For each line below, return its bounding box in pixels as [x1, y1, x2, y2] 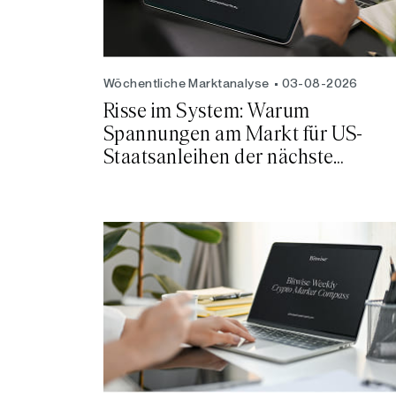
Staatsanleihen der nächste [103, 146, 334, 168]
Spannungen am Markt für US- [103, 123, 363, 145]
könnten [103, 192, 175, 214]
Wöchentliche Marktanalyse [103, 75, 270, 90]
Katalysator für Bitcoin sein [103, 169, 335, 191]
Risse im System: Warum [103, 100, 310, 122]
